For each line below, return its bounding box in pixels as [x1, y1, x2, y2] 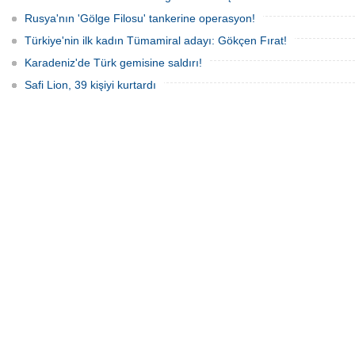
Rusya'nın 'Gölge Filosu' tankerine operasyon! [25, 12, 255, 25]
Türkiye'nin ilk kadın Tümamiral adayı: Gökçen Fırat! [25, 34, 287, 47]
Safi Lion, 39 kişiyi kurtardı [25, 78, 156, 91]
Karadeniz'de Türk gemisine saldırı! [25, 56, 202, 69]
